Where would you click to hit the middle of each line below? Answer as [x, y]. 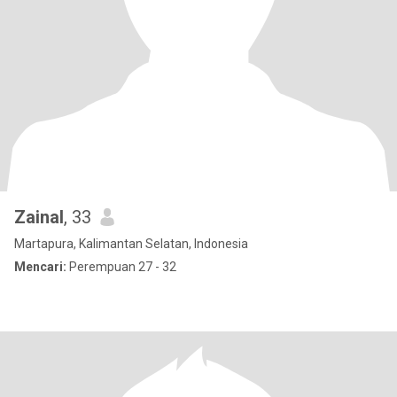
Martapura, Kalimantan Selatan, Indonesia [131, 244]
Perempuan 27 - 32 [121, 267]
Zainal [39, 217]
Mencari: [40, 267]
